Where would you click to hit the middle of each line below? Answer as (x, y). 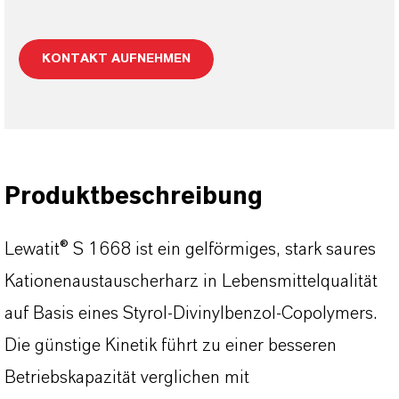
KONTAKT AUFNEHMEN (116, 59)
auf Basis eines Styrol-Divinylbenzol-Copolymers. (191, 313)
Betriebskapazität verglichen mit (127, 378)
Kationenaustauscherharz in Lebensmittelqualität (191, 281)
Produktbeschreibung (134, 197)
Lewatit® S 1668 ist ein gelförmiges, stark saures (190, 249)
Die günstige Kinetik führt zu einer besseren (171, 346)
